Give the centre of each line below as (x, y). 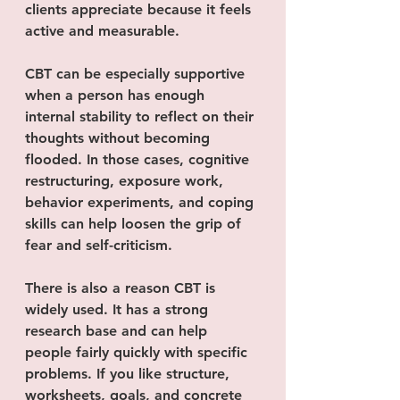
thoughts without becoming (120, 138)
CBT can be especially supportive (137, 74)
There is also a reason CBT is (122, 288)
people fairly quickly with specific (138, 352)
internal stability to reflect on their (142, 117)
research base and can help (118, 331)
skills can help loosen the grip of (135, 224)
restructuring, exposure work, (126, 181)
